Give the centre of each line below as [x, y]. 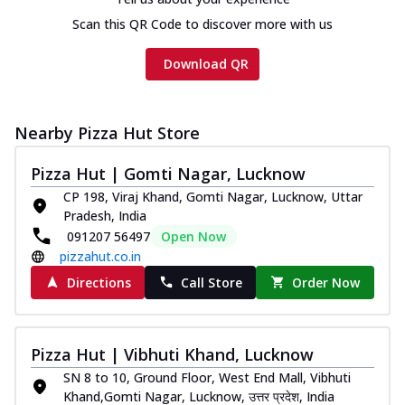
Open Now [193, 236]
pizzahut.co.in [100, 256]
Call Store [211, 282]
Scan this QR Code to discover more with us [202, 24]
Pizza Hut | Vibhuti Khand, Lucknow [172, 354]
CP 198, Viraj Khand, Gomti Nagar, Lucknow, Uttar [213, 196]
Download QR [206, 63]
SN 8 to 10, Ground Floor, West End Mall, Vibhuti [207, 377]
